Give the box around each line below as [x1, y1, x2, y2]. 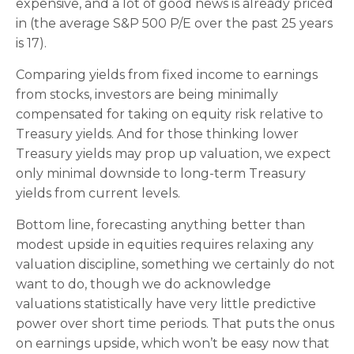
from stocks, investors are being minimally [16, 87, 278, 102]
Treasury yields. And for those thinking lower [16, 126, 299, 141]
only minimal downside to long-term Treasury [16, 166, 306, 181]
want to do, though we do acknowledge [16, 277, 271, 292]
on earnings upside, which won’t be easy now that [16, 336, 330, 351]
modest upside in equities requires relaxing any [16, 237, 314, 252]
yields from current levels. [16, 186, 180, 201]
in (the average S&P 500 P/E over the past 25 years [16, 16, 333, 31]
